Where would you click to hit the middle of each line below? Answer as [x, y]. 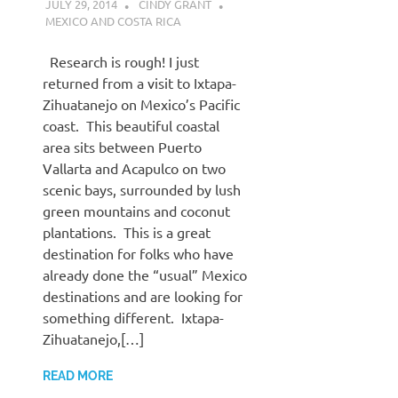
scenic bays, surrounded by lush [142, 189]
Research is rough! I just [121, 61]
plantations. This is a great [127, 231]
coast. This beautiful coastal [131, 125]
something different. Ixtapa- [133, 317]
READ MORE [78, 375]
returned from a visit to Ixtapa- [139, 82]
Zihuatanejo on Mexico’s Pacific [141, 103]
